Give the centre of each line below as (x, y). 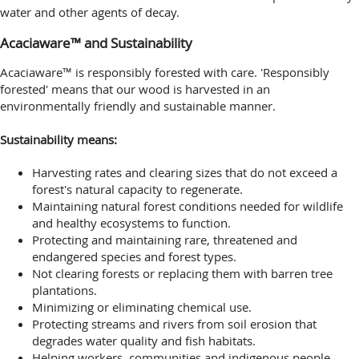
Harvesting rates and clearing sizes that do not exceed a (185, 172)
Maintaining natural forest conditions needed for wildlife (188, 206)
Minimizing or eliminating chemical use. (142, 307)
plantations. (65, 290)
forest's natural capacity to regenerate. (137, 189)
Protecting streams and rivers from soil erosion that (174, 323)
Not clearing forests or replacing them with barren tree (182, 273)
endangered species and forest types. (134, 256)
